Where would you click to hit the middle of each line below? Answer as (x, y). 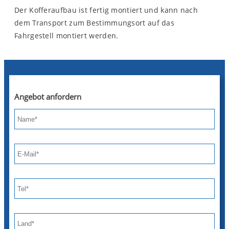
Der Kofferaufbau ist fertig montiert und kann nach (106, 10)
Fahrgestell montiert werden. (66, 35)
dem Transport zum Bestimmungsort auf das (94, 22)
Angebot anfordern (48, 97)
